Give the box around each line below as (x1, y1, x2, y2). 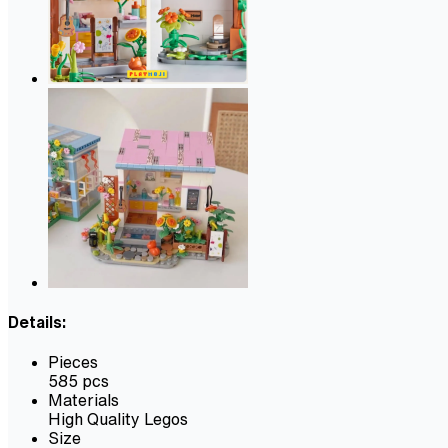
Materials (48, 392, 119, 409)
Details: (8, 314, 66, 331)
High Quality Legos (48, 411, 188, 428)
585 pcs (48, 373, 109, 390)
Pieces (48, 354, 98, 371)
